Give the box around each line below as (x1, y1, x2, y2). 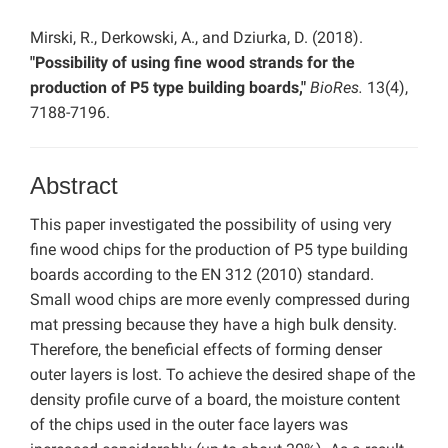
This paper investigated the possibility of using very (30, 215, 392, 235)
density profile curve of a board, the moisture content (30, 390, 400, 410)
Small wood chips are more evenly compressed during (30, 290, 410, 310)
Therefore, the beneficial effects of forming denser (30, 340, 382, 360)
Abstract (30, 172, 118, 200)
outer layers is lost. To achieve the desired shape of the (30, 365, 415, 385)
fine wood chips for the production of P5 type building (30, 240, 408, 260)
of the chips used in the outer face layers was (30, 415, 348, 435)
